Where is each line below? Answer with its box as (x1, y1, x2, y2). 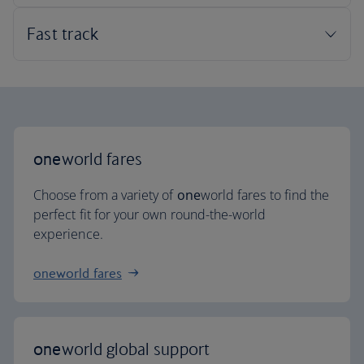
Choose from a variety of (33, 186, 177, 204)
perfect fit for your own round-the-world (33, 206, 266, 223)
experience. (33, 225, 103, 243)
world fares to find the (200, 186, 330, 204)
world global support (61, 339, 210, 359)
